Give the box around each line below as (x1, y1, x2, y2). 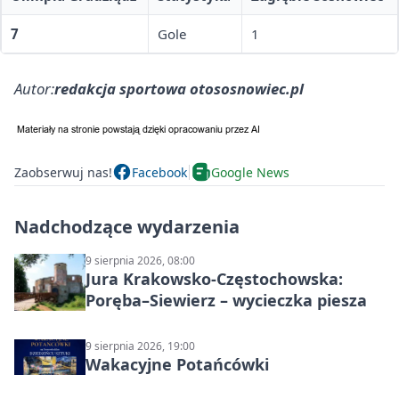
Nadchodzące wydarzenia (14, 215, 240, 240)
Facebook (132, 163, 187, 181)
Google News (211, 163, 289, 181)
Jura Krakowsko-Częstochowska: (85, 268, 343, 290)
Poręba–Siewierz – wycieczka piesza (85, 289, 367, 312)
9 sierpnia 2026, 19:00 (85, 338, 195, 354)
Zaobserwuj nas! (14, 163, 112, 181)
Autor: (14, 78, 54, 100)
